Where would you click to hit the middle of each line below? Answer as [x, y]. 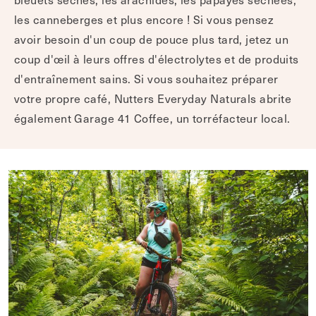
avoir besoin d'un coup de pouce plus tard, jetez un [151, 39]
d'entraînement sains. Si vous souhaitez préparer [146, 78]
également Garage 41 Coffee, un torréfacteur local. [152, 118]
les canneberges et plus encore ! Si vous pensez [144, 19]
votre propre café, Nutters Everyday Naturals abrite [153, 98]
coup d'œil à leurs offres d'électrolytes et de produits [157, 59]
